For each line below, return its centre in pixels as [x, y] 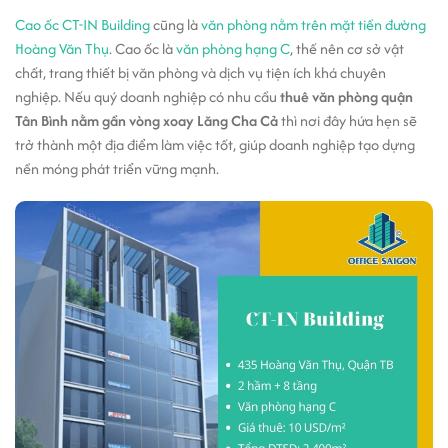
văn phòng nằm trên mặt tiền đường [313, 24]
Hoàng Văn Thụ [62, 48]
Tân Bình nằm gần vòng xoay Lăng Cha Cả [146, 120]
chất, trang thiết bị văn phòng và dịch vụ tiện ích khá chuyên [200, 72]
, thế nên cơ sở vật [347, 48]
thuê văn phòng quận [345, 96]
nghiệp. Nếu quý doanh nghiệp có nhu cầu [146, 96]
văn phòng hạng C [233, 48]
